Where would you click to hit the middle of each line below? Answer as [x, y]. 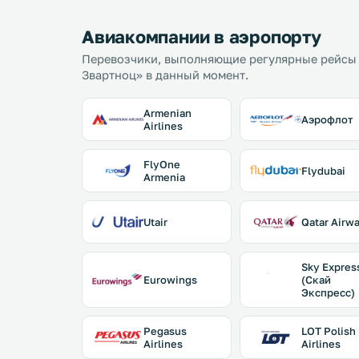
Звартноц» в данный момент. [165, 75]
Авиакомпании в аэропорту [202, 36]
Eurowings [170, 280]
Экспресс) [328, 292]
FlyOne [162, 164]
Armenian [167, 113]
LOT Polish [328, 331]
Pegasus [165, 331]
